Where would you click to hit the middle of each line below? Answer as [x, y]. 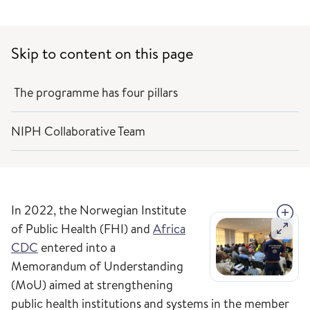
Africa [169, 229]
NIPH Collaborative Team [78, 131]
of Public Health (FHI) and [82, 229]
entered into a [77, 247]
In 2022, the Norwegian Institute [99, 210]
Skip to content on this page [102, 53]
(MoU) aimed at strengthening [92, 285]
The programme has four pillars [94, 92]
